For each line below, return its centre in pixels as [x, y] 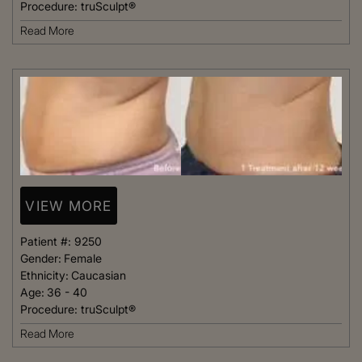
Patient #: [47, 242]
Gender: [41, 259]
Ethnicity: [44, 276]
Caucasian [99, 276]
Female [83, 259]
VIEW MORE [69, 206]
